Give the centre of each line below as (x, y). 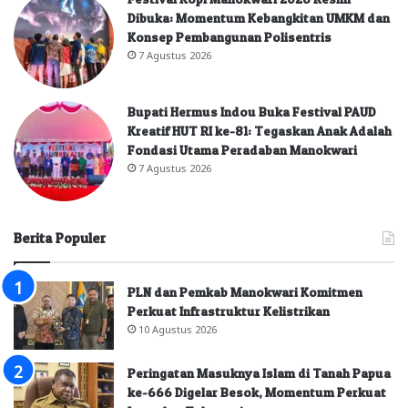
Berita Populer (60, 238)
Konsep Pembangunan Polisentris (229, 37)
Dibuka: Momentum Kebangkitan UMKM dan (259, 18)
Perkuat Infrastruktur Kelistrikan (229, 311)
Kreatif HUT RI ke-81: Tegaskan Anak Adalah (260, 131)
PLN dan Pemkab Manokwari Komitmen (245, 292)
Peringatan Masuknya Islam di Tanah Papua (259, 373)
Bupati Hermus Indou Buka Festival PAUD (252, 112)
